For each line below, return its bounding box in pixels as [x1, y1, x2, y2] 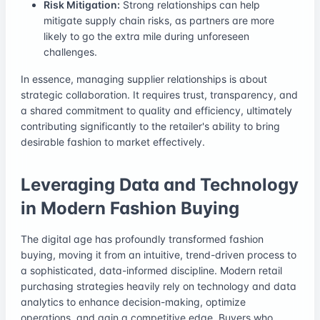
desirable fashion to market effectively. [21, 135, 205, 148]
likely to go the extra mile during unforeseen [44, 29, 249, 42]
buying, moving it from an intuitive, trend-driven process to [21, 248, 296, 261]
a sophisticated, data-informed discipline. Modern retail [21, 264, 282, 276]
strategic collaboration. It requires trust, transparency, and [21, 88, 298, 101]
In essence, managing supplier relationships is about [21, 72, 267, 85]
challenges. [44, 45, 97, 58]
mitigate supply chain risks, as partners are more [44, 14, 274, 26]
